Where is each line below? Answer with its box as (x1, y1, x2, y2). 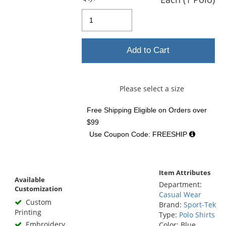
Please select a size (119, 83, 184, 93)
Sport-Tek (183, 199, 216, 209)
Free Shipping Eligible (87, 105, 157, 114)
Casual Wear (158, 189, 201, 199)
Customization (15, 184, 63, 194)
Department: (158, 179, 202, 189)
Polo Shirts (179, 209, 215, 219)
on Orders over (156, 105, 207, 114)
